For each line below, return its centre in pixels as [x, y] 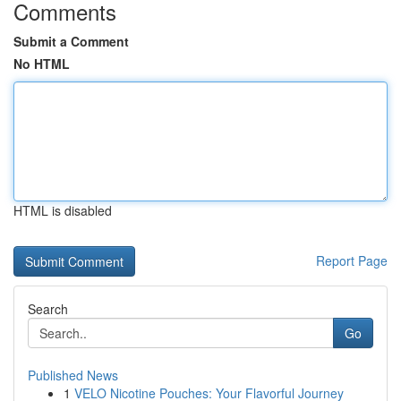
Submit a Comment [71, 41]
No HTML [42, 64]
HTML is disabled [63, 210]
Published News [73, 375]
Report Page [352, 260]
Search [48, 309]
